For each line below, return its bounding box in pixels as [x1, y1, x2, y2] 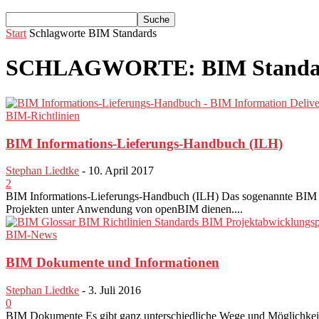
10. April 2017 [88, 164, 154, 177]
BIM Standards [88, 27, 157, 39]
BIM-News [6, 229, 57, 241]
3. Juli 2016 [88, 283, 141, 296]
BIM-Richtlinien [6, 109, 80, 122]
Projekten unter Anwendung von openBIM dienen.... [6, 203, 243, 216]
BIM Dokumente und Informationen [6, 255, 219, 271]
